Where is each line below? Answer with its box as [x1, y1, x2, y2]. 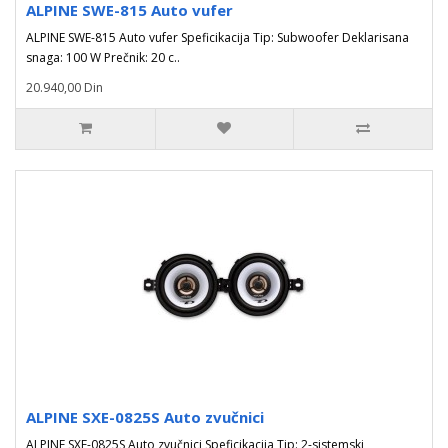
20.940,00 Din [26, 79, 103, 96]
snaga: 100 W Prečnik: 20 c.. [26, 49, 180, 66]
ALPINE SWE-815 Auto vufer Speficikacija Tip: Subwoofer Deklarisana [26, 29, 409, 46]
